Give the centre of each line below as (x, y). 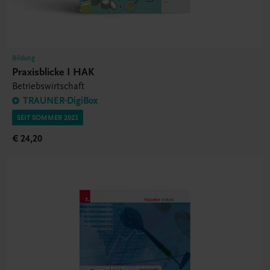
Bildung (24, 58)
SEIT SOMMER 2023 (48, 117)
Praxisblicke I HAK (53, 72)
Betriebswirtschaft (48, 86)
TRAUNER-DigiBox (60, 100)
